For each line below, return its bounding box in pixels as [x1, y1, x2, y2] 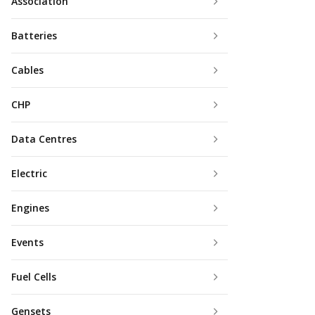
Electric [11, 166, 47, 180]
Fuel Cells [11, 269, 56, 283]
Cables [11, 63, 44, 77]
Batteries [11, 28, 57, 42]
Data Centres [11, 131, 77, 146]
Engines [11, 200, 49, 214]
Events [11, 235, 44, 249]
